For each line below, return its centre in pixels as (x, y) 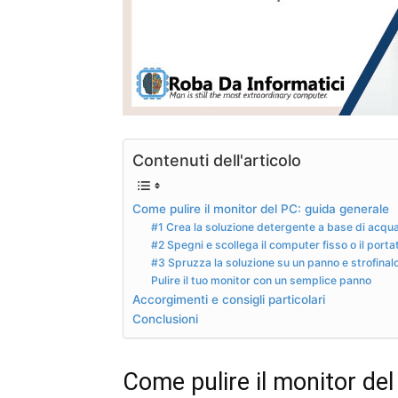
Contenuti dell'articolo (217, 160)
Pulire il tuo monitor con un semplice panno (262, 280)
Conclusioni (165, 318)
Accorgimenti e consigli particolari (229, 299)
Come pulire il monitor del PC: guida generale (261, 208)
